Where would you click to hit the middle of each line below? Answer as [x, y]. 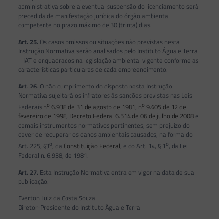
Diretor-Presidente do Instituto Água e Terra [79, 207]
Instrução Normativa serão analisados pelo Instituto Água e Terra [108, 51]
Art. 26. [28, 86]
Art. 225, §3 [33, 146]
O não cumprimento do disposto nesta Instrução [105, 86]
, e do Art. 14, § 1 [143, 146]
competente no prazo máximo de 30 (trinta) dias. [85, 25]
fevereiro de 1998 [42, 116]
